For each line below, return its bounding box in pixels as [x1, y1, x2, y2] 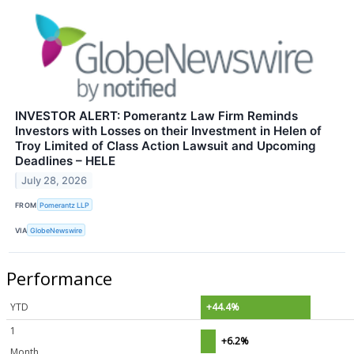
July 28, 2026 [21, 174, 88, 186]
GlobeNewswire [30, 225, 83, 235]
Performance [6, 266, 112, 291]
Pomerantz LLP [40, 200, 90, 209]
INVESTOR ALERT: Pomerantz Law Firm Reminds [15, 107, 298, 123]
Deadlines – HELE [15, 153, 115, 168]
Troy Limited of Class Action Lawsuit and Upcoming [15, 137, 316, 153]
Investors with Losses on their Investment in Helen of [15, 122, 322, 138]
